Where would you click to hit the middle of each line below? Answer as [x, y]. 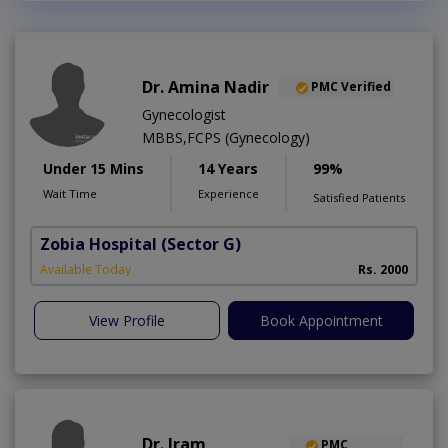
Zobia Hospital [98, 244]
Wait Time [70, 194]
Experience [228, 194]
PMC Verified [351, 86]
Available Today [85, 270]
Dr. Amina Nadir [205, 87]
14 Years [228, 169]
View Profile [127, 321]
